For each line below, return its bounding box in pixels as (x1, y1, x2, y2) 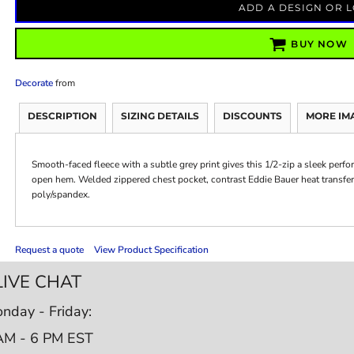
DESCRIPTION (27, 109, 97, 122)
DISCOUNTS (222, 109, 282, 122)
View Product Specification (93, 243, 209, 256)
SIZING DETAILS (120, 109, 199, 122)
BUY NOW (291, 38, 348, 51)
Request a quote (14, 243, 84, 256)
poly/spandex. (31, 187, 90, 201)
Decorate (14, 76, 53, 89)
